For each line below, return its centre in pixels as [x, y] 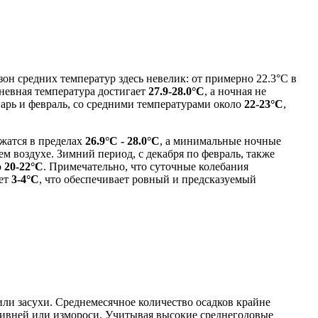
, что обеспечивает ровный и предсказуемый [148, 179]
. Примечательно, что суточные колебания [146, 166]
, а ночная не [235, 91]
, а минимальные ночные [220, 141]
